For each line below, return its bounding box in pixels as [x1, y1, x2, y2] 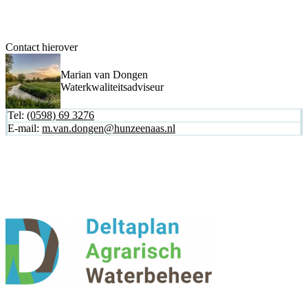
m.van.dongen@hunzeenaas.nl [42, 122, 175, 134]
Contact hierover [5, 41, 78, 53]
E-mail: [8, 122, 42, 134]
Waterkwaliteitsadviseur [60, 81, 164, 93]
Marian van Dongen [60, 69, 148, 80]
